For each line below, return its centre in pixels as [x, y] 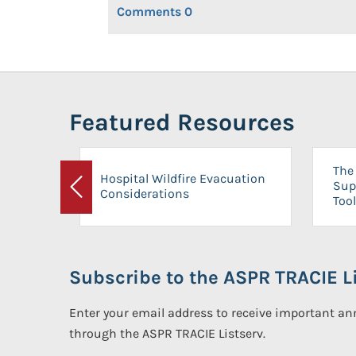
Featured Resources [182, 122]
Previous [100, 196]
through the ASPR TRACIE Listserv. [167, 333]
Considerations [145, 193]
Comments [149, 12]
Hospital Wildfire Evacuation [183, 178]
